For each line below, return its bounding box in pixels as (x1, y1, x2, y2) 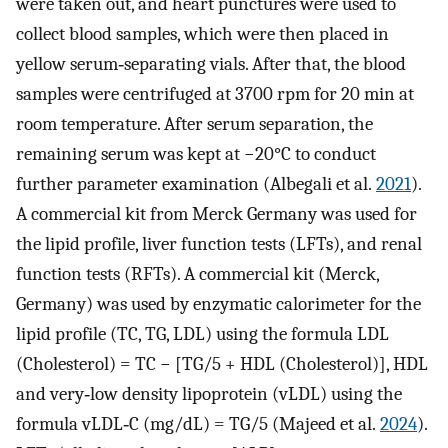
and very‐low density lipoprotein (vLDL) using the (16, 383, 402, 406)
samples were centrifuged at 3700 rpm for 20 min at (16, 83, 414, 106)
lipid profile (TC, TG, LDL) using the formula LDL (16, 323, 389, 346)
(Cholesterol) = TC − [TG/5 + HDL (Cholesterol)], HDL (16, 353, 428, 376)
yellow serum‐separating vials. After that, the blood (16, 53, 406, 76)
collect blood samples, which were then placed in (16, 23, 389, 46)
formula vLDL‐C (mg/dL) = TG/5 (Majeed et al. (16, 413, 380, 436)
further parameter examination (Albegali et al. (16, 173, 376, 196)
